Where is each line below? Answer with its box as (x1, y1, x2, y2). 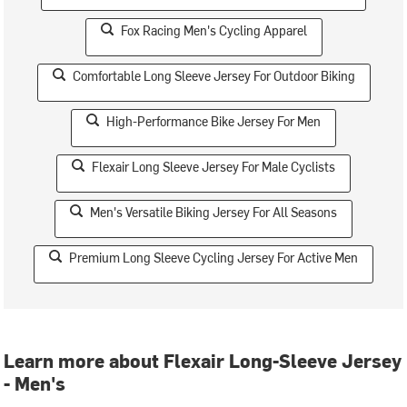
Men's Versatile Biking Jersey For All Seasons (90, 203, 337, 221)
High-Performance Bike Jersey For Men (106, 113, 321, 130)
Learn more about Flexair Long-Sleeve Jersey (4, 348, 402, 372)
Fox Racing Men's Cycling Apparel (120, 22, 307, 39)
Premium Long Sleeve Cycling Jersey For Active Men (69, 249, 358, 266)
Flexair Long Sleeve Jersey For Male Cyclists (92, 158, 335, 175)
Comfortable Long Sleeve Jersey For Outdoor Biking (72, 67, 355, 84)
